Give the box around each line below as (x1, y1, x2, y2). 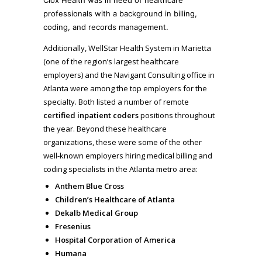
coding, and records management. (43, 22, 168, 32)
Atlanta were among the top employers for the (43, 82, 207, 94)
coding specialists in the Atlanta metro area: (43, 163, 198, 174)
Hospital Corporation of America (55, 235, 175, 246)
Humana (55, 248, 87, 259)
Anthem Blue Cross (55, 181, 124, 192)
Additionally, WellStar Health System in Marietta (43, 42, 211, 53)
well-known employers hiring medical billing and (43, 150, 212, 161)
